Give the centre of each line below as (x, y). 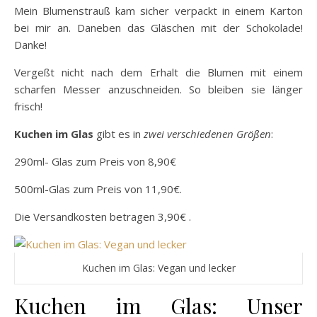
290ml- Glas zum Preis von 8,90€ (95, 162)
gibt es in (119, 134)
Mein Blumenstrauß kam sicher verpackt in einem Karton (158, 11)
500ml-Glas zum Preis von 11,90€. (98, 189)
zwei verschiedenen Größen (207, 134)
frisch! (28, 106)
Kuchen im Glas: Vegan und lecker (158, 268)
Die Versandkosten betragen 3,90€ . (103, 217)
